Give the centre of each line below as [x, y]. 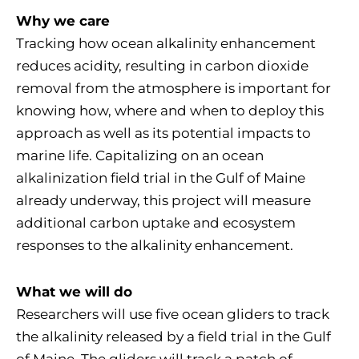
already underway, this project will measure [163, 200]
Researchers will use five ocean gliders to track [173, 315]
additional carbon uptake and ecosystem [156, 222]
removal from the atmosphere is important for [173, 88]
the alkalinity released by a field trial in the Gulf [173, 337]
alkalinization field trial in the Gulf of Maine [161, 177]
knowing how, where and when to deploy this [170, 110]
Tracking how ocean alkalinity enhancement [166, 43]
